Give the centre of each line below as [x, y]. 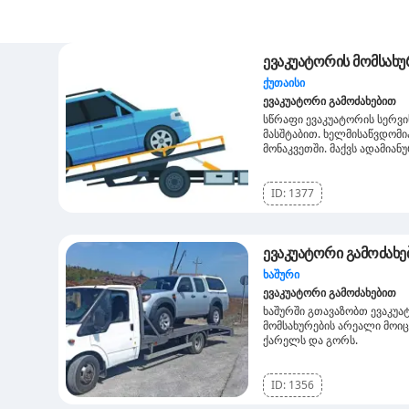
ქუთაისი [284, 83]
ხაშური [281, 274]
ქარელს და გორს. [310, 340]
